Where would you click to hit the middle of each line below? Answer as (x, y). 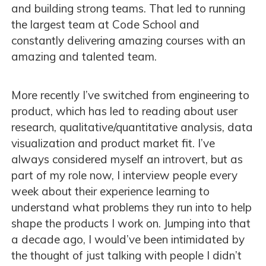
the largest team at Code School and (105, 24)
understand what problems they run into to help (132, 207)
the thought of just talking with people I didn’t (126, 255)
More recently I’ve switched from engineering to (130, 95)
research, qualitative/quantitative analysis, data (132, 127)
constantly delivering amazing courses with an (128, 40)
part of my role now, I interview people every (124, 175)
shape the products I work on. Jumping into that (131, 223)
